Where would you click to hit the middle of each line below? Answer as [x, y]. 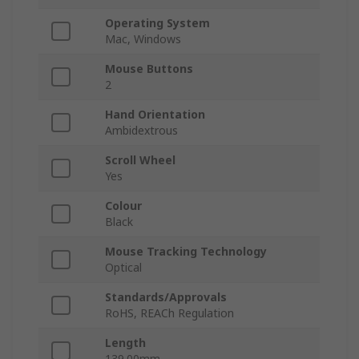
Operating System [157, 23]
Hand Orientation [155, 115]
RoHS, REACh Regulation [169, 313]
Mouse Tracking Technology [186, 252]
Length [125, 343]
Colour [123, 206]
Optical [123, 268]
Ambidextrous [141, 131]
